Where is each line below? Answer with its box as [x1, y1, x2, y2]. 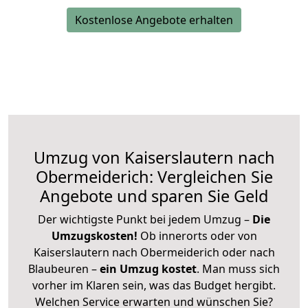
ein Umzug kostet [100, 261, 197, 276]
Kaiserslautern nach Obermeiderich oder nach [33, 244, 275, 260]
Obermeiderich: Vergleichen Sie [35, 165, 273, 188]
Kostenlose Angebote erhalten [75, 12, 233, 27]
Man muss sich [202, 261, 280, 276]
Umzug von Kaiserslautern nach [33, 146, 275, 168]
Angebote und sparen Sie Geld [40, 184, 268, 207]
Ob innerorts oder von [140, 228, 257, 243]
